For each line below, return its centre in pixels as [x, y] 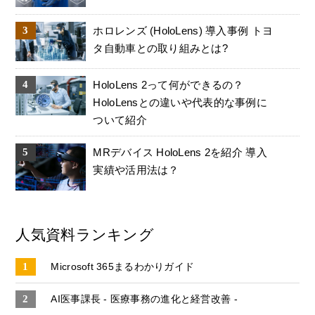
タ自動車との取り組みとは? [161, 48]
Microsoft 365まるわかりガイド [123, 266]
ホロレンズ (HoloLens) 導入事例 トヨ [183, 31]
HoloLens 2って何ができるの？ [168, 85]
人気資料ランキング [85, 234]
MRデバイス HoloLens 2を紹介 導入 [180, 153]
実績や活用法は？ [136, 170]
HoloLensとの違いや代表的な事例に [180, 103]
